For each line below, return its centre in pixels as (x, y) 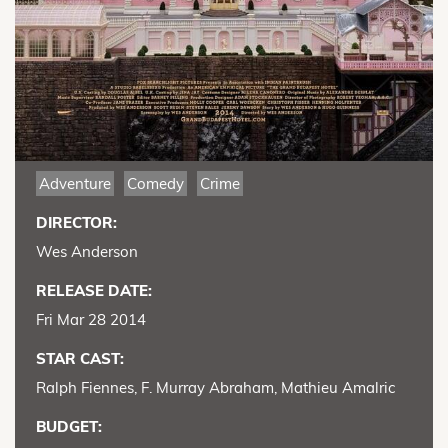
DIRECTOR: (76, 222)
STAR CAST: (80, 358)
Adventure (75, 183)
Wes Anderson (87, 251)
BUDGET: (69, 426)
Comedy (155, 183)
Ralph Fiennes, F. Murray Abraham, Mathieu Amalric (215, 387)
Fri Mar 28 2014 (91, 319)
